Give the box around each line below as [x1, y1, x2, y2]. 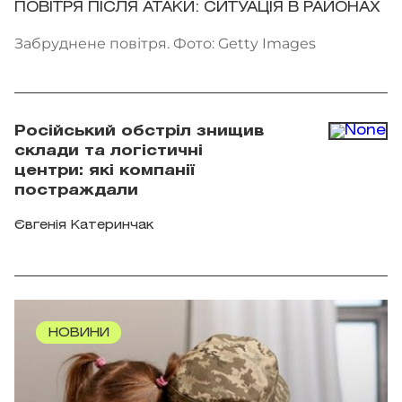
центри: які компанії [14, 163, 195, 178]
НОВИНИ [48, 327, 109, 339]
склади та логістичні [14, 144, 203, 158]
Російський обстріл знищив [14, 124, 265, 138]
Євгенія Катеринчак [14, 219, 153, 232]
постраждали [14, 183, 138, 197]
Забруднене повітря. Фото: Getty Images [14, 34, 316, 52]
